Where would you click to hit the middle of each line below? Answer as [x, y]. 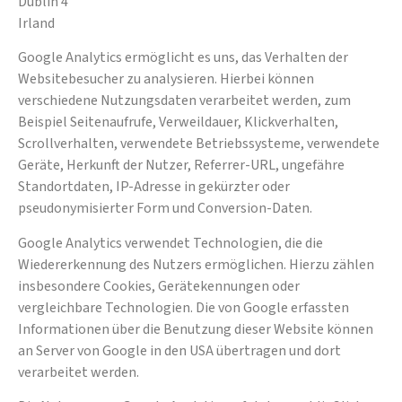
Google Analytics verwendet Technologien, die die [170, 243]
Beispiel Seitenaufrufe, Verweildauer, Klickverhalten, [178, 122]
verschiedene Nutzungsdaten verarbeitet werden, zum [184, 101]
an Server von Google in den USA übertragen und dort [179, 350]
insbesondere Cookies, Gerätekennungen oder [159, 286]
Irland [36, 23]
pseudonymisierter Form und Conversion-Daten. [165, 209]
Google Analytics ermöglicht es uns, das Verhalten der [183, 58]
